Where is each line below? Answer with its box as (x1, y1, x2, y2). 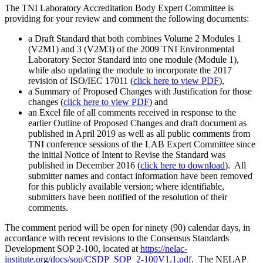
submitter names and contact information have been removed (28, 171, 252, 181)
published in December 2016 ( (28, 160, 140, 171)
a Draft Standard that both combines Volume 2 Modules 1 (28, 33, 241, 44)
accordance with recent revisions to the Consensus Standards (5, 233, 229, 244)
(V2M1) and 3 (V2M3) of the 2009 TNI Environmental (28, 44, 234, 55)
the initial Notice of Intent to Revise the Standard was (28, 150, 225, 160)
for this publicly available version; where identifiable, (28, 181, 224, 192)
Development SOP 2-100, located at (5, 244, 140, 254)
